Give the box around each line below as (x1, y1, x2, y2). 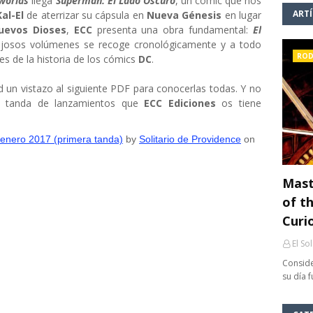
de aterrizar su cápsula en (24, 8, 147, 22)
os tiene (215, 96, 262, 110)
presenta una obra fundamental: (96, 23, 254, 36)
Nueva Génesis (147, 8, 225, 22)
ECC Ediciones (144, 96, 216, 110)
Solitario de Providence (139, 133, 241, 145)
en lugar (224, 8, 262, 22)
